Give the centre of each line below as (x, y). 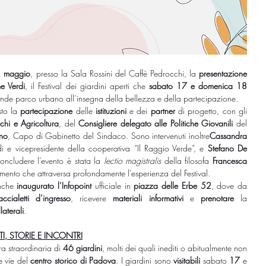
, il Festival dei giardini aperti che (87, 85)
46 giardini (83, 248)
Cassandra (229, 135)
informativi (166, 198)
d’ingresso (53, 198)
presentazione (223, 73)
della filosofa (187, 160)
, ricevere (92, 198)
